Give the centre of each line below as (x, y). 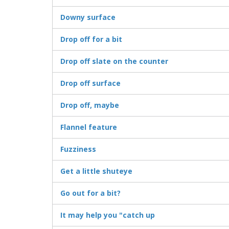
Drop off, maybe (90, 105)
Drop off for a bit (91, 39)
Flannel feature (89, 127)
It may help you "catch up (108, 215)
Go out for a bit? (90, 193)
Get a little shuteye (96, 171)
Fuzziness (78, 149)
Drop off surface (90, 83)
